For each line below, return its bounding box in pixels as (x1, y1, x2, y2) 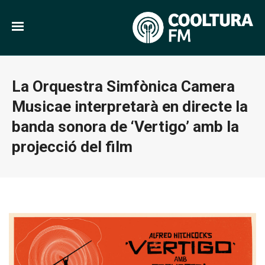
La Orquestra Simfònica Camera (12, 77, 235, 96)
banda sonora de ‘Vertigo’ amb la (12, 118, 239, 136)
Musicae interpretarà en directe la (12, 98, 248, 116)
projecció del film (12, 138, 132, 156)
